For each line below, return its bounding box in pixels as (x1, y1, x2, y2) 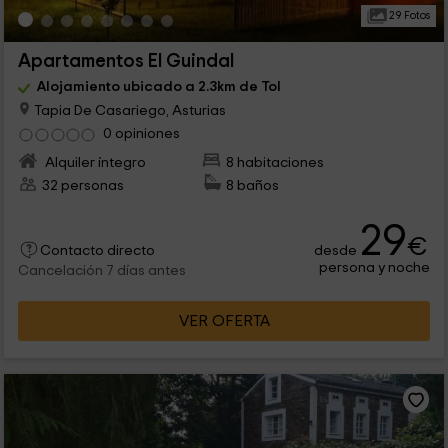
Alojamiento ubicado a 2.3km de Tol (36, 79, 281, 95)
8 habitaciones (226, 154, 325, 170)
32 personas (41, 177, 124, 193)
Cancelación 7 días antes (17, 263, 186, 278)
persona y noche (319, 259, 431, 275)
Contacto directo (39, 243, 155, 258)
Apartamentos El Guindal (17, 52, 234, 72)
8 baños (226, 177, 280, 193)
